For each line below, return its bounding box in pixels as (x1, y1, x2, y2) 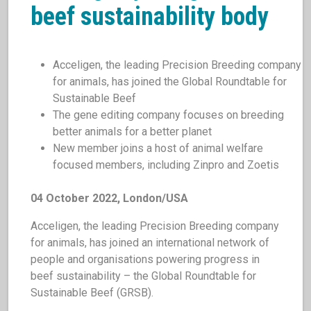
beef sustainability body (31, 2, 269, 31)
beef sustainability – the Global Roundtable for (31, 269, 256, 283)
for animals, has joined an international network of (31, 236, 269, 249)
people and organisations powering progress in (31, 253, 260, 266)
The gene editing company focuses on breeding (53, 108, 284, 121)
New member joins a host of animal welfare (53, 142, 263, 155)
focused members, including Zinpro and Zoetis (53, 158, 279, 171)
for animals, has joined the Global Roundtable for (53, 75, 287, 88)
